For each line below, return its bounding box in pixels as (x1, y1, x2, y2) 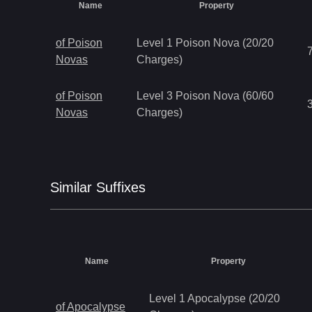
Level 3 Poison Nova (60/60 (136, 90, 274, 102)
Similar (50, 180, 96, 195)
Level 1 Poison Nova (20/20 (136, 37, 274, 49)
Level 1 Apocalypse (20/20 (149, 292, 280, 304)
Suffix (96, 180, 131, 195)
